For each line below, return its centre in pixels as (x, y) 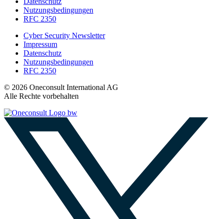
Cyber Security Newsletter (64, 35)
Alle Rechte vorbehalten (41, 96)
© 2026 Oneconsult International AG (61, 87)
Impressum (40, 44)
